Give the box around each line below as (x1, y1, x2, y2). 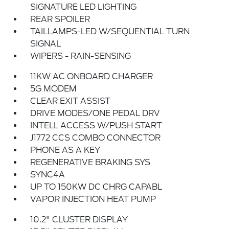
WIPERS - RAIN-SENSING (30, 51, 131, 61)
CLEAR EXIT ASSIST (30, 96, 111, 106)
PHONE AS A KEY (30, 145, 101, 155)
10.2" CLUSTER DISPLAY (30, 215, 128, 224)
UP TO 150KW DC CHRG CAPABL (30, 182, 163, 192)
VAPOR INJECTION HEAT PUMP (30, 194, 156, 204)
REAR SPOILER (30, 14, 90, 24)
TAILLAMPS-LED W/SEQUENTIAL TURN (30, 27, 190, 36)
